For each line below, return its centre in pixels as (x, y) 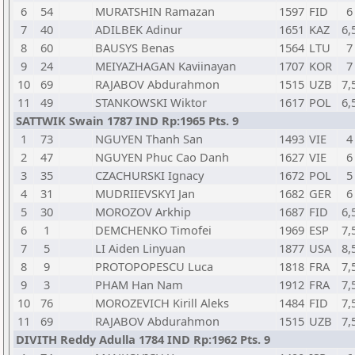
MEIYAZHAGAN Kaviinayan (166, 66)
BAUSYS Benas (135, 48)
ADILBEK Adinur (139, 29)
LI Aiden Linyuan (140, 248)
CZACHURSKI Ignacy (149, 175)
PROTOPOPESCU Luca (154, 266)
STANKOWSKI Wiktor (151, 102)
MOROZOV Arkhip (143, 212)
